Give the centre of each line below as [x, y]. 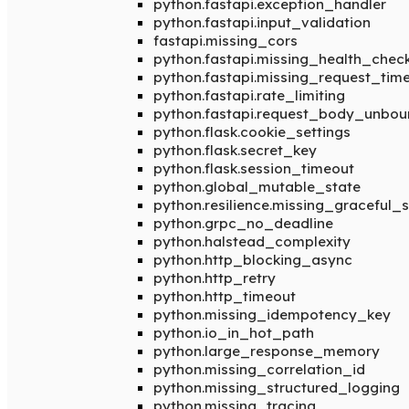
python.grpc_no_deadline [243, 223]
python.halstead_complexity [252, 241]
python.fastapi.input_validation [262, 22]
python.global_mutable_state [257, 187]
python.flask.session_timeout [254, 168]
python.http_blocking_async [253, 260]
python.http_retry [215, 278]
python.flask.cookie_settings [252, 132]
